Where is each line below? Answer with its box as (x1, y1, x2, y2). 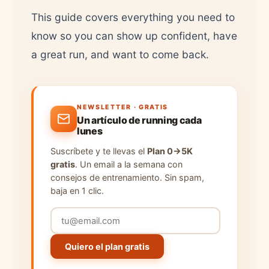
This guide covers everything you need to (31, 11, 235, 23)
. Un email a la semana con (75, 159, 183, 169)
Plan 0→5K (147, 146, 193, 156)
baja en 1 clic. (50, 186, 104, 196)
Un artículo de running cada (77, 114, 202, 126)
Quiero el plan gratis (65, 241, 150, 252)
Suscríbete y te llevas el (50, 146, 147, 156)
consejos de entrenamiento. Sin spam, (50, 172, 204, 183)
